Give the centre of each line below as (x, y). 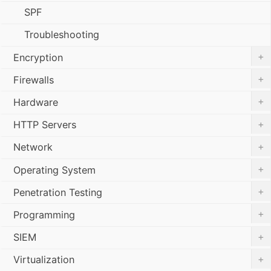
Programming (44, 214)
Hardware (36, 102)
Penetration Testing (58, 192)
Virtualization (44, 260)
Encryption (38, 57)
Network (33, 147)
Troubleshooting (62, 35)
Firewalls (34, 80)
